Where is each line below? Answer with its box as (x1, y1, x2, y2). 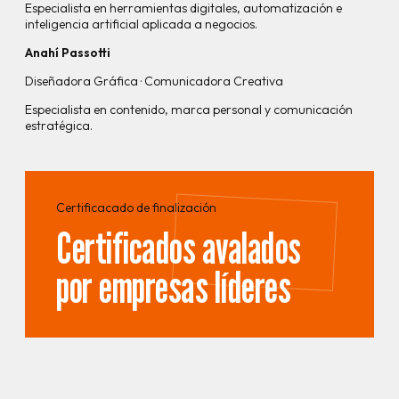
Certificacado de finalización (56, 199, 216, 216)
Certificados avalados (56, 221, 301, 273)
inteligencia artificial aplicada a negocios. (25, 16, 257, 33)
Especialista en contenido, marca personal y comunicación (25, 102, 353, 118)
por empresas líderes (56, 260, 291, 313)
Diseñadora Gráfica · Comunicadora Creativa (25, 73, 283, 90)
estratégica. (25, 118, 93, 134)
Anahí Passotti (25, 45, 110, 61)
